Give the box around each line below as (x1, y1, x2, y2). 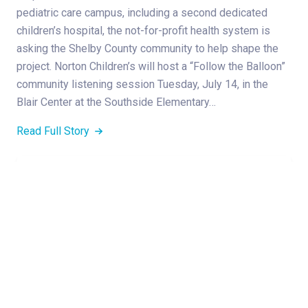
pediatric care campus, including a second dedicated (16, 5, 267, 19)
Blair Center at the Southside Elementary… (16, 95, 216, 109)
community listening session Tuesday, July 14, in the (16, 77, 268, 91)
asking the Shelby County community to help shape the (16, 41, 278, 55)
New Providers (16, 220, 110, 237)
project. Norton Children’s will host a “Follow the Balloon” (16, 59, 285, 73)
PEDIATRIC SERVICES (90, 188, 177, 199)
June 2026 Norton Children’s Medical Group (16, 201, 289, 219)
